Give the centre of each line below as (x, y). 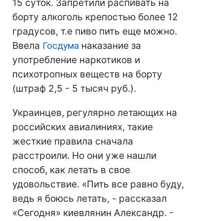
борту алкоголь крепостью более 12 (95, 17)
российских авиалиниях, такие (83, 127)
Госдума (61, 46)
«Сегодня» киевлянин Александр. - (93, 213)
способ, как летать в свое (71, 170)
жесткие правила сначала (73, 141)
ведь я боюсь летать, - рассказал (90, 199)
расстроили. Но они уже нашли (84, 156)
